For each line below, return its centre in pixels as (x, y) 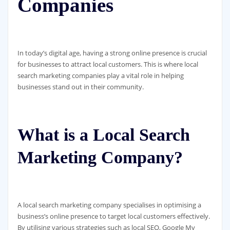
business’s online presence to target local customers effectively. (113, 216)
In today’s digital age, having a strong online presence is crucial (112, 53)
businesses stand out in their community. (80, 87)
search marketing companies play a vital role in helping (100, 76)
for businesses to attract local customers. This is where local (108, 64)
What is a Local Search (103, 135)
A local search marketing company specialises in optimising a (109, 205)
